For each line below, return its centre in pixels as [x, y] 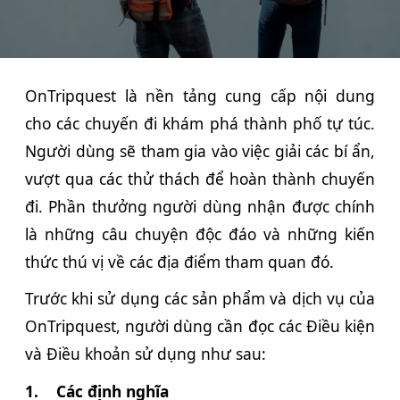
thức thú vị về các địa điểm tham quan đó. [179, 261]
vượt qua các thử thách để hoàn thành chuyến [200, 178]
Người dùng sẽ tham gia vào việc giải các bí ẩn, [200, 150]
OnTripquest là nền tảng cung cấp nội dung [200, 95]
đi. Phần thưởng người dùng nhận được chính [200, 206]
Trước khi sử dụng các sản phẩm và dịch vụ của [200, 299]
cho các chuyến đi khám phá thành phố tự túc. [200, 123]
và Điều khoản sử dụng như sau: [146, 354]
